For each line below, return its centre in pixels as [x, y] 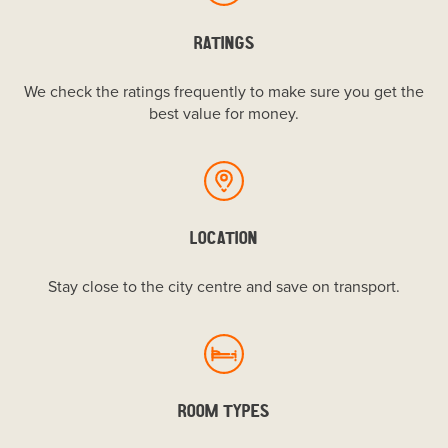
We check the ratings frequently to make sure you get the [224, 92]
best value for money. [224, 114]
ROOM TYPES [224, 410]
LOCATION [224, 237]
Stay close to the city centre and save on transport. [224, 287]
